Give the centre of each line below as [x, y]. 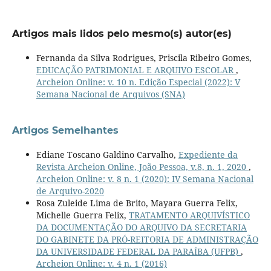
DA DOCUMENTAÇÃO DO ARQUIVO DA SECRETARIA [141, 227]
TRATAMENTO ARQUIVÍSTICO [189, 215]
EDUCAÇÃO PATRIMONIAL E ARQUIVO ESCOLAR [136, 70]
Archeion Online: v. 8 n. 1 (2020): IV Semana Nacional [145, 178]
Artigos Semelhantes [65, 130]
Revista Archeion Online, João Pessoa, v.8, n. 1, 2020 [142, 166]
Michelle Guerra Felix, [82, 215]
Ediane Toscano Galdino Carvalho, [107, 154]
